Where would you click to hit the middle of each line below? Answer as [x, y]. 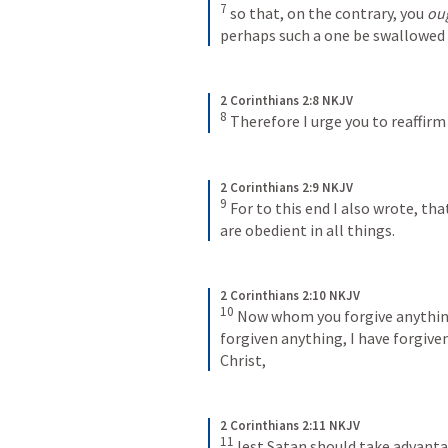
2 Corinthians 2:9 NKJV [286, 187]
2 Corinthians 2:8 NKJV [286, 101]
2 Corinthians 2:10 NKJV [290, 295]
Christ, [243, 360]
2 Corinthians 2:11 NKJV [290, 426]
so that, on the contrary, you [328, 13]
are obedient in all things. [307, 229]
